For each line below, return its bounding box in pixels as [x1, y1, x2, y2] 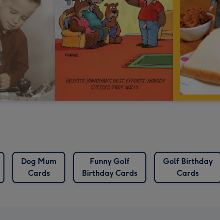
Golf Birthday [163, 157, 213, 166]
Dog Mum [21, 157, 56, 166]
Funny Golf [90, 157, 130, 166]
